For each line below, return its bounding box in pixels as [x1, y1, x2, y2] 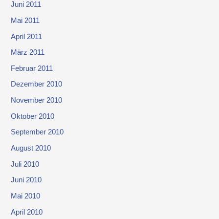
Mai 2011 [11, 16, 40, 24]
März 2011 [11, 48, 45, 57]
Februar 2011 [11, 64, 53, 72]
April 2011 [11, 32, 43, 41]
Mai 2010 [11, 192, 41, 200]
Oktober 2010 [11, 112, 55, 120]
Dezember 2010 [11, 80, 63, 88]
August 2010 [11, 144, 51, 152]
